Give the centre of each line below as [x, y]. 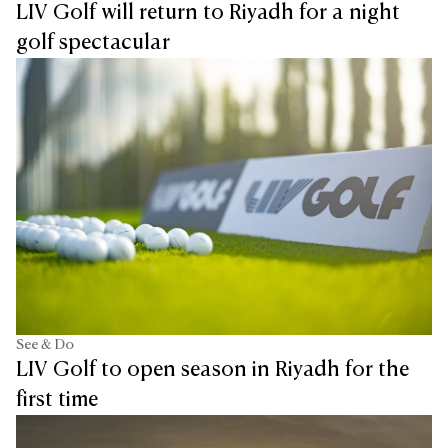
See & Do [45, 345]
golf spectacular [93, 43]
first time [57, 400]
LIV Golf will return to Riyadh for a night [208, 13]
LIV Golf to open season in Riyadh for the [212, 370]
